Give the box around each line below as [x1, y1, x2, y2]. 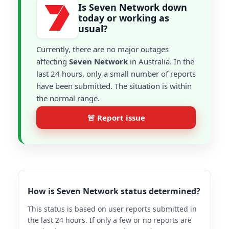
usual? [78, 22, 108, 35]
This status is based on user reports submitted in [28, 204, 197, 214]
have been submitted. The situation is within [36, 81, 192, 91]
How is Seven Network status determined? [28, 186, 200, 197]
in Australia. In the [128, 56, 194, 66]
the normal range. [36, 93, 100, 103]
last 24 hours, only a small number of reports [36, 68, 196, 79]
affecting [36, 56, 69, 66]
